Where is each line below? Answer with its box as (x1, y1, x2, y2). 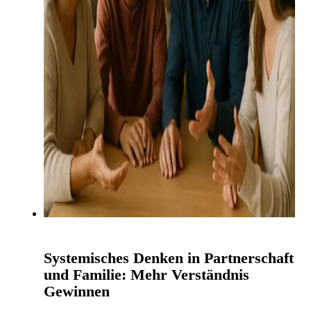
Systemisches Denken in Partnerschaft (44, 249, 294, 267)
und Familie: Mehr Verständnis (44, 265, 249, 283)
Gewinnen (44, 282, 110, 300)
